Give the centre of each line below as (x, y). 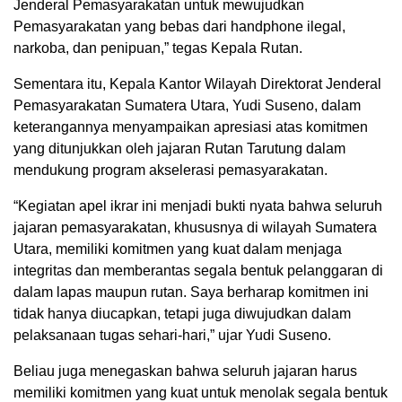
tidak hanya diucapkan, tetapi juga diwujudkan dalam (182, 314)
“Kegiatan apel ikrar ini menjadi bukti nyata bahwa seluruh (198, 206)
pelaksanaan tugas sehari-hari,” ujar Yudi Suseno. (172, 336)
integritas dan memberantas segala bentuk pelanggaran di (198, 271)
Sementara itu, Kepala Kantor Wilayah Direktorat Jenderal (197, 84)
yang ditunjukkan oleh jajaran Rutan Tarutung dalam (179, 149)
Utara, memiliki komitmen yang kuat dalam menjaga (178, 249)
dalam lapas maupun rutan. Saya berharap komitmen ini (191, 293)
